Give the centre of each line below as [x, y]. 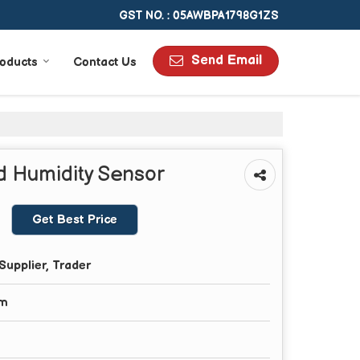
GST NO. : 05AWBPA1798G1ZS [198, 15]
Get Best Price [75, 219]
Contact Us [105, 62]
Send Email [227, 60]
